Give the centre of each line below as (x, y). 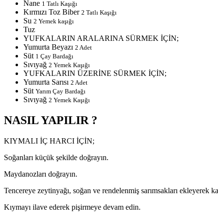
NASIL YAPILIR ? (51, 120)
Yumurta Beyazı (49, 47)
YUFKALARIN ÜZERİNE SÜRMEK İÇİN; (95, 73)
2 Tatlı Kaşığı (99, 12)
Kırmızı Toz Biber (52, 12)
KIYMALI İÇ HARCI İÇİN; (49, 141)
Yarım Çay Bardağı (61, 91)
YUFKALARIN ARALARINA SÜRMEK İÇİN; (101, 38)
